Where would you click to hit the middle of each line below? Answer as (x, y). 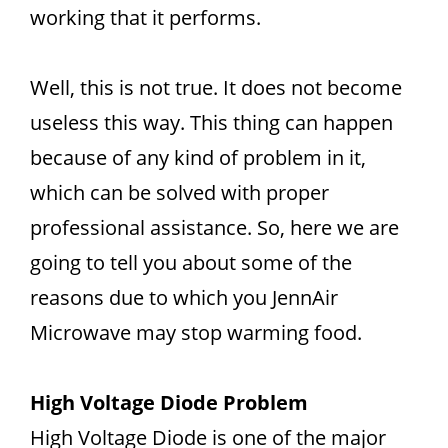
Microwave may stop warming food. (196, 332)
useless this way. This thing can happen (211, 122)
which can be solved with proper (179, 192)
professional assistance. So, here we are (214, 227)
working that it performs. (145, 17)
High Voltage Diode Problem (169, 402)
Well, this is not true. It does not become (216, 87)
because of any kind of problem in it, (198, 157)
